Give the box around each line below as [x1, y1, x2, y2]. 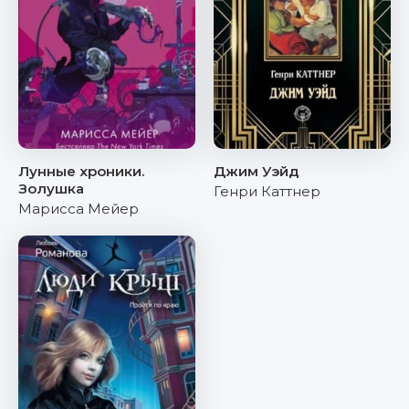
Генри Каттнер [214, 183, 320, 200]
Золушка [18, 180, 84, 197]
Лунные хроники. [18, 163, 144, 180]
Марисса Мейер [18, 200, 139, 217]
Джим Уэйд [214, 163, 299, 180]
